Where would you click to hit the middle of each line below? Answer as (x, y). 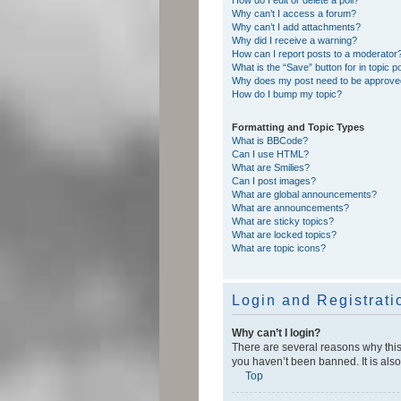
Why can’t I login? (276, 333)
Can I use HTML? (270, 154)
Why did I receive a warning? (294, 40)
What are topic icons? (279, 247)
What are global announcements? (304, 194)
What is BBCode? (270, 140)
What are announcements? (290, 207)
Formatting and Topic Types (298, 127)
